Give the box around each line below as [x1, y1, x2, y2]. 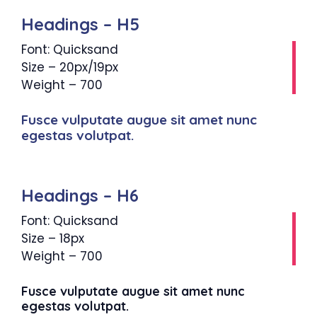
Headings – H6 [21, 185, 139, 206]
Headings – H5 [21, 13, 139, 35]
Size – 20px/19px [21, 58, 118, 76]
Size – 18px [21, 230, 84, 247]
